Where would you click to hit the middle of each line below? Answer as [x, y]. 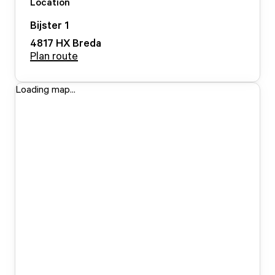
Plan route [54, 55]
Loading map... [45, 89]
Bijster [46, 25]
